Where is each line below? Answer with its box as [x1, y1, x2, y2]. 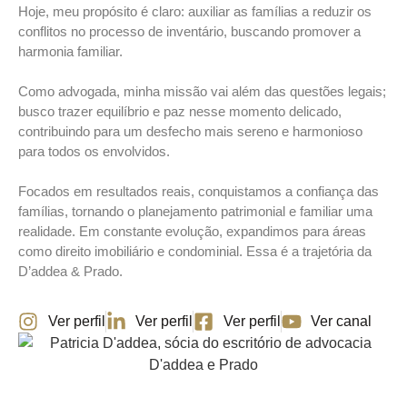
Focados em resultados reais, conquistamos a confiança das [18, 184, 379, 199]
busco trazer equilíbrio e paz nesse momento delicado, [18, 104, 342, 119]
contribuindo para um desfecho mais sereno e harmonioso [18, 124, 362, 139]
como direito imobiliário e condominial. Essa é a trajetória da [18, 243, 372, 259]
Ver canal [311, 313, 372, 329]
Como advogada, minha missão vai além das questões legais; [18, 84, 386, 99]
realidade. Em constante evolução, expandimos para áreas [18, 223, 366, 239]
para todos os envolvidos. [18, 144, 170, 159]
